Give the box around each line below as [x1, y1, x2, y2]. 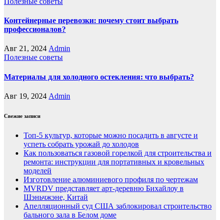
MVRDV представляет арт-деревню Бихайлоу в [24, 184, 184, 192]
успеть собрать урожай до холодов [24, 139, 139, 148]
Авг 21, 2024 [4, 44, 49, 53]
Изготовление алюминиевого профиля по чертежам [24, 175, 198, 184]
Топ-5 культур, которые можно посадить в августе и [24, 131, 198, 139]
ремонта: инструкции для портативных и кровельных [24, 157, 204, 166]
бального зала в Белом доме [24, 210, 116, 219]
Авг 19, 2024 [4, 91, 49, 100]
